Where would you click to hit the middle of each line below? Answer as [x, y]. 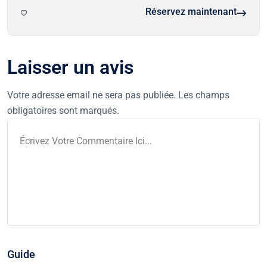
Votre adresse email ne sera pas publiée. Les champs [118, 95]
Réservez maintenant [191, 12]
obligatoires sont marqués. [63, 111]
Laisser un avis [70, 67]
